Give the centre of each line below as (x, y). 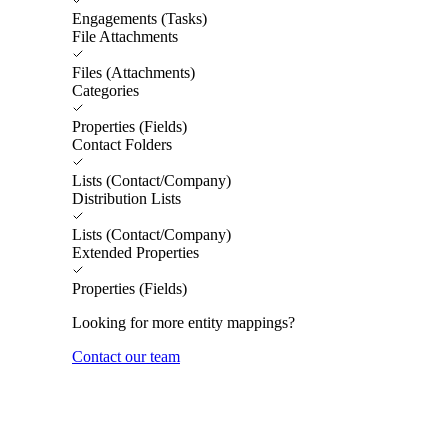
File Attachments (125, 36)
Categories (105, 90)
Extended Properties (135, 252)
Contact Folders (122, 144)
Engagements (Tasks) (139, 18)
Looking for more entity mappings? (183, 322)
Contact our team (126, 356)
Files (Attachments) (133, 72)
